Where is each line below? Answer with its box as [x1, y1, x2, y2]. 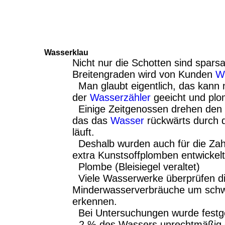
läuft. [72, 127, 94, 138]
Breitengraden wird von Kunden [72, 69, 215, 80]
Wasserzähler [90, 92, 151, 103]
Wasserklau [44, 48, 88, 57]
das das [72, 115, 110, 126]
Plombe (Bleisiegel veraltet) [72, 161, 200, 172]
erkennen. [72, 196, 117, 207]
